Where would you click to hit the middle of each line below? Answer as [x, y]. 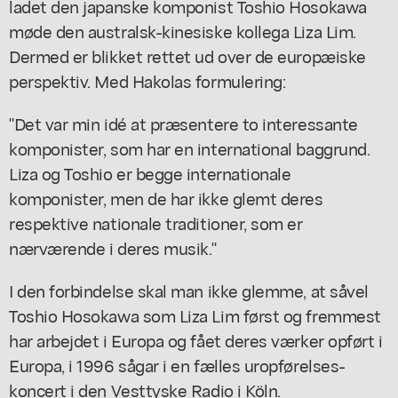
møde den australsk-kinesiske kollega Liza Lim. [183, 30]
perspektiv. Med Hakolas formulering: [147, 80]
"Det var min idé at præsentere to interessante [183, 123]
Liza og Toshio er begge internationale [150, 172]
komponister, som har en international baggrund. [190, 147]
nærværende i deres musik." [113, 247]
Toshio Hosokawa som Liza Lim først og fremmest [195, 314]
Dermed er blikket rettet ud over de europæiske [187, 55]
